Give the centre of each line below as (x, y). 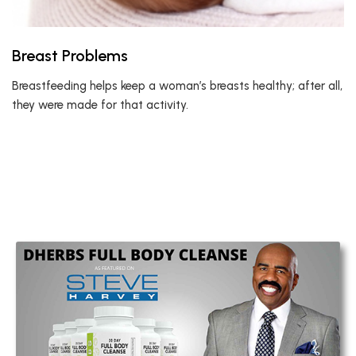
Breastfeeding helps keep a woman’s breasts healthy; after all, (177, 86)
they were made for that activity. (100, 105)
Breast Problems (70, 56)
